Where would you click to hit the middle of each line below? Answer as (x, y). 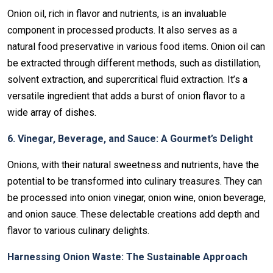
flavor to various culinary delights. (78, 231)
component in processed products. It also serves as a (122, 30)
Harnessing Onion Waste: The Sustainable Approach (127, 257)
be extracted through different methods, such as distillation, (134, 63)
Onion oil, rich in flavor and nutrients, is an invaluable (117, 14)
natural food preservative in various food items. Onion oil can (136, 47)
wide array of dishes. (52, 112)
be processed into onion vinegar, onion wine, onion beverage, (136, 198)
